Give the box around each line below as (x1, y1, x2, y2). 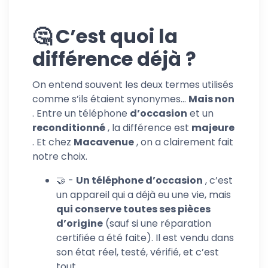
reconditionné (32, 121, 105, 135)
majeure (191, 121, 234, 135)
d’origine (56, 217, 103, 230)
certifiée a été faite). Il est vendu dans (56, 231, 234, 245)
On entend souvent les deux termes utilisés (32, 78, 233, 92)
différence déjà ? (32, 45, 196, 72)
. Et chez (32, 135, 74, 149)
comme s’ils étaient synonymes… (32, 92, 188, 106)
